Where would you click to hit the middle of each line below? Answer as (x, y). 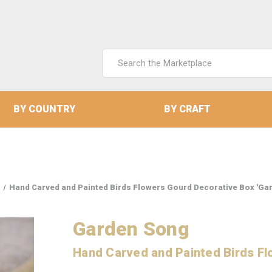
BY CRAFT (187, 109)
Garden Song (131, 229)
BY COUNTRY (44, 109)
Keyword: (121, 70)
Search (116, 56)
